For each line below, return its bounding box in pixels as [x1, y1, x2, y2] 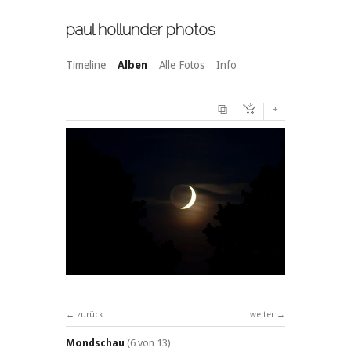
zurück [77, 309, 103, 320]
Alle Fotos [159, 58, 204, 71]
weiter [250, 309, 274, 320]
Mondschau [66, 337, 125, 349]
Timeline [66, 58, 106, 71]
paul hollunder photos [66, 20, 215, 39]
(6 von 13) [127, 337, 171, 349]
